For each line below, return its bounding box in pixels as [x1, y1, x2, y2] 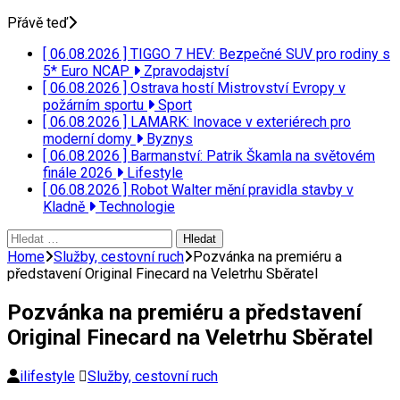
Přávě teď [7, 14, 68, 31]
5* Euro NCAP [43, 62, 133, 79]
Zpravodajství [140, 62, 229, 79]
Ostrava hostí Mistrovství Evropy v [130, 79, 346, 96]
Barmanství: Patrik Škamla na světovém [130, 147, 375, 164]
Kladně [43, 198, 88, 215]
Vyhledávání [6, 229, 81, 246]
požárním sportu [43, 96, 147, 113]
